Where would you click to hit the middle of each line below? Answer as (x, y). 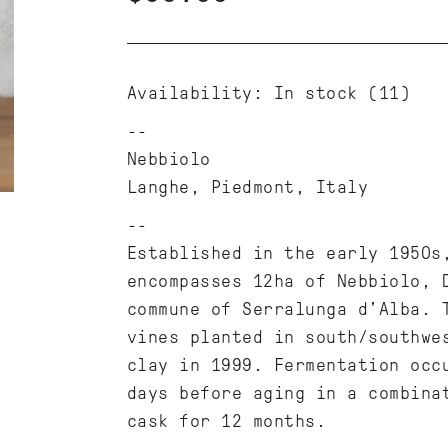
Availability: (194, 93)
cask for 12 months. (226, 421)
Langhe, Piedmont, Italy (247, 187)
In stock (315, 93)
